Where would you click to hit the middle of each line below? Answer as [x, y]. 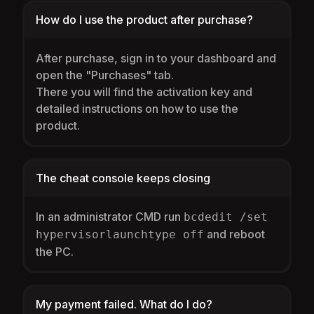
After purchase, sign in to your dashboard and [156, 58]
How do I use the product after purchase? [144, 20]
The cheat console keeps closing [123, 178]
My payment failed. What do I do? [124, 304]
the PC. [55, 252]
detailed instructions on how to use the [137, 109]
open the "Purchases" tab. [105, 75]
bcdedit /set [226, 217]
